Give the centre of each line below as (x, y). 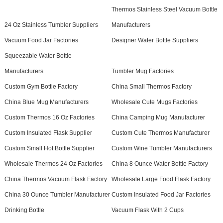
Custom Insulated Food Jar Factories (161, 195)
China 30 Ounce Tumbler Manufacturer (57, 195)
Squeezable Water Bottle (38, 56)
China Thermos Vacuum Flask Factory (56, 179)
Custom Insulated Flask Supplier (48, 133)
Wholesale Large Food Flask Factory (161, 179)
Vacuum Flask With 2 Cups (147, 210)
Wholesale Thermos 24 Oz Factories (53, 164)
